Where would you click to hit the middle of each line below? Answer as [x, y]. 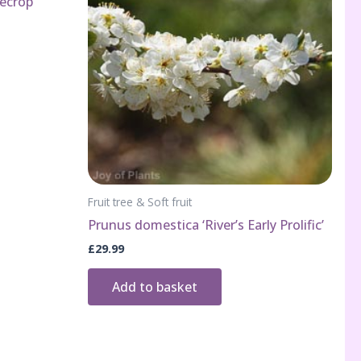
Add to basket [155, 286]
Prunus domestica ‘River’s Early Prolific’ [206, 224]
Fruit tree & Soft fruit [140, 201]
